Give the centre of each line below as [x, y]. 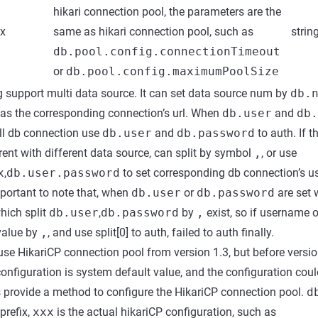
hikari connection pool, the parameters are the [167, 12]
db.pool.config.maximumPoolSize [172, 71]
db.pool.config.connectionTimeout [167, 51]
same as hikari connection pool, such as [153, 32]
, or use [279, 153]
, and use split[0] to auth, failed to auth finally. [161, 232]
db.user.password [63, 173]
